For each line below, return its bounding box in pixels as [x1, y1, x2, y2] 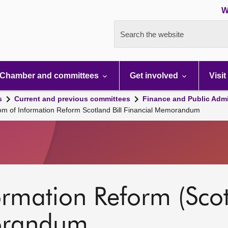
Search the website [120, 30, 184, 39]
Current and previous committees [14, 95, 130, 103]
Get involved [130, 71, 180, 80]
